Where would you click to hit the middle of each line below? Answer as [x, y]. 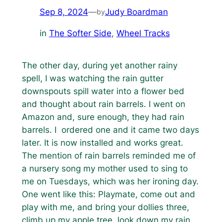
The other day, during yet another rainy [99, 66]
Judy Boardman [136, 12]
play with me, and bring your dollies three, [105, 207]
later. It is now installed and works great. [102, 143]
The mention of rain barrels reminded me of [109, 156]
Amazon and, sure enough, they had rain [103, 117]
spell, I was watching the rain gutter [92, 79]
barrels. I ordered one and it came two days [110, 130]
